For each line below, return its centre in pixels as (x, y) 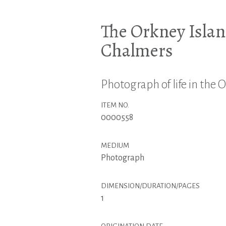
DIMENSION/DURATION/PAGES (150, 186)
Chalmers (137, 50)
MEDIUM (115, 145)
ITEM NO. (115, 105)
